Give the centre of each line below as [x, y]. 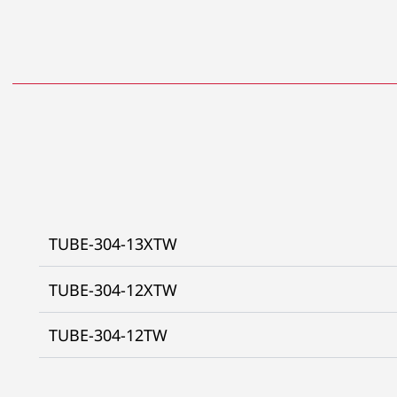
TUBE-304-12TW [108, 335]
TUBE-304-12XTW [113, 289]
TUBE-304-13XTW [113, 244]
